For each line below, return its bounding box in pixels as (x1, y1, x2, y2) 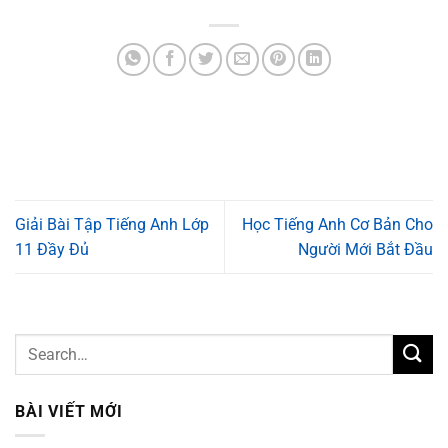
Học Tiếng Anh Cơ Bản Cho (242, 215, 433, 235)
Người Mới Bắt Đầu (298, 240, 433, 260)
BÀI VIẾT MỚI (15, 401, 123, 421)
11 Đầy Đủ (15, 240, 89, 260)
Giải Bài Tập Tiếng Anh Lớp (15, 215, 209, 235)
